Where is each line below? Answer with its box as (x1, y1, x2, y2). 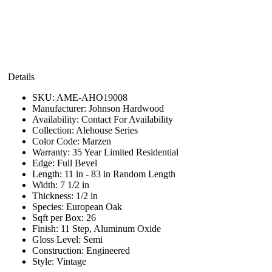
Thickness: (32, 190, 76, 201)
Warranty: (32, 146, 72, 157)
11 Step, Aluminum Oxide (61, 223, 161, 234)
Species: (32, 201, 66, 212)
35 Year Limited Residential (72, 146, 178, 157)
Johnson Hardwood (89, 103, 164, 114)
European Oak (66, 201, 122, 212)
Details (8, 71, 35, 82)
